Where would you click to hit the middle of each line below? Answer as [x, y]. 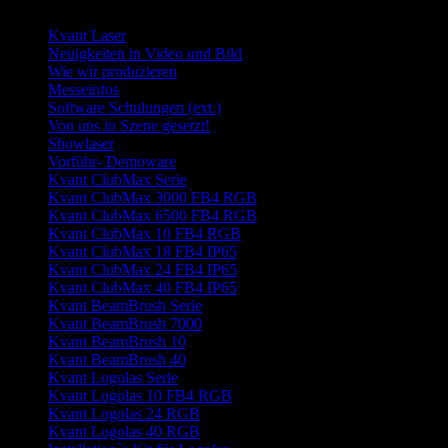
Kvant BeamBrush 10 [117, 341]
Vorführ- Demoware [112, 161]
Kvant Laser [87, 35]
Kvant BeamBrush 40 [117, 359]
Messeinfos [83, 89]
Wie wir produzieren [112, 71]
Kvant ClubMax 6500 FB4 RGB [152, 215]
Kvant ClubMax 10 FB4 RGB [144, 233]
